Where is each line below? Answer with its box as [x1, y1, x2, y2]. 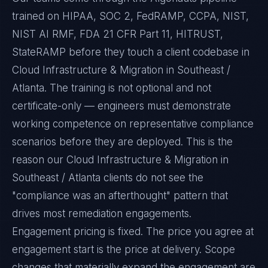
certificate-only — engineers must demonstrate [12, 100, 231, 112]
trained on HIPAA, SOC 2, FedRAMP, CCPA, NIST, [12, 10, 249, 22]
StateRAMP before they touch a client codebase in [12, 46, 249, 58]
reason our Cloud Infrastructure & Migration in [12, 154, 229, 166]
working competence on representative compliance [12, 118, 254, 130]
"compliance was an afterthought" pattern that [12, 190, 228, 202]
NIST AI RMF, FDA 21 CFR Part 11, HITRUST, [12, 28, 223, 40]
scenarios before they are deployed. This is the [12, 136, 233, 148]
